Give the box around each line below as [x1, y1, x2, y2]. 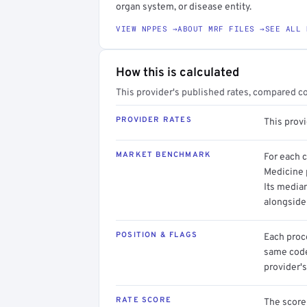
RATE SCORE [116, 295, 171, 305]
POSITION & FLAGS [116, 230, 198, 240]
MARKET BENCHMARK [116, 149, 212, 160]
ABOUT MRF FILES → [177, 23, 265, 34]
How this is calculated [116, 64, 239, 81]
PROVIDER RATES [116, 114, 192, 125]
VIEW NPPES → [116, 23, 177, 34]
